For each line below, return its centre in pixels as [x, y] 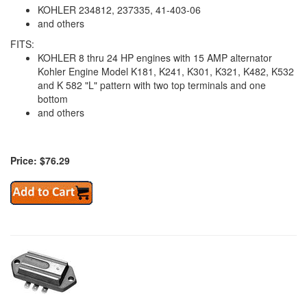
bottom [53, 98]
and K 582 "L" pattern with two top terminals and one [152, 85]
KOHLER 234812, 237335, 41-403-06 [119, 9]
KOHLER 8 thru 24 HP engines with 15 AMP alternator [155, 57]
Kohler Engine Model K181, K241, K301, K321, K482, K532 [166, 71]
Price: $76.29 [40, 160]
